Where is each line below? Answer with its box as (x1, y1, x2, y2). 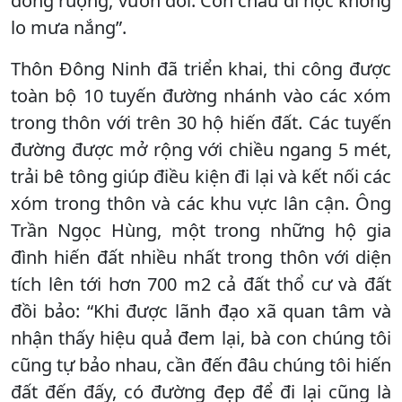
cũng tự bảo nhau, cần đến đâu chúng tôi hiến (11, 352, 391, 377)
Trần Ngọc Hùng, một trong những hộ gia (11, 217, 391, 242)
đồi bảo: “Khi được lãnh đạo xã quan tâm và (11, 298, 391, 323)
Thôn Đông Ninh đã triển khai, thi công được (11, 56, 391, 81)
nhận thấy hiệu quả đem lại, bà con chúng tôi (11, 325, 391, 350)
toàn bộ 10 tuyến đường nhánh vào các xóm (11, 83, 391, 108)
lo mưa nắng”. (11, 14, 127, 39)
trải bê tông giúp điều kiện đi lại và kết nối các (11, 163, 391, 188)
